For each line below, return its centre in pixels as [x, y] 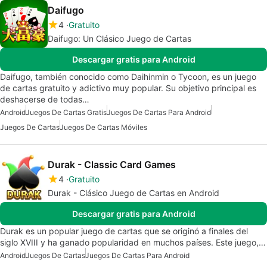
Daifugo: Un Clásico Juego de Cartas [119, 38]
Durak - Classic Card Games [112, 164]
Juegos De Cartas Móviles [103, 127]
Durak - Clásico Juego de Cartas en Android [133, 193]
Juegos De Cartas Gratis [66, 112]
